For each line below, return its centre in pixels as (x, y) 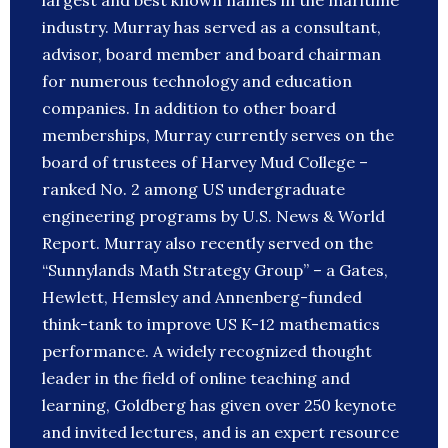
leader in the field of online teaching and (196, 378)
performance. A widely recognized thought (207, 351)
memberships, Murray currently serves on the (218, 135)
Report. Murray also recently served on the (207, 243)
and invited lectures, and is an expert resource (220, 432)
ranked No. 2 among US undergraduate (193, 189)
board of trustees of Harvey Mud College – (205, 162)
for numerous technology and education (197, 81)
